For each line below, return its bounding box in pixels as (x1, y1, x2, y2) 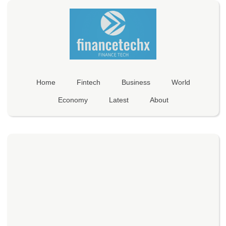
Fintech (76, 78, 100, 86)
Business (121, 78, 150, 86)
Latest (108, 95, 129, 104)
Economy (58, 95, 88, 104)
